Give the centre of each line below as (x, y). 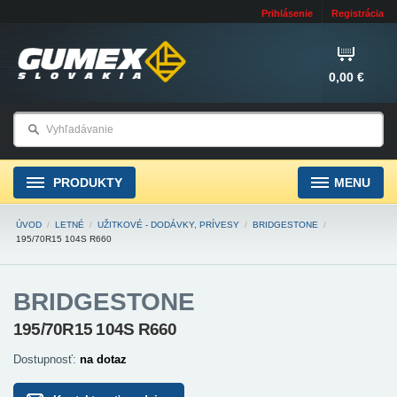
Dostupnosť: (47, 359)
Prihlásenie (287, 13)
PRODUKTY (86, 183)
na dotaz (103, 359)
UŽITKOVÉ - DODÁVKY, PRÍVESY (168, 225)
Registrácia (358, 13)
